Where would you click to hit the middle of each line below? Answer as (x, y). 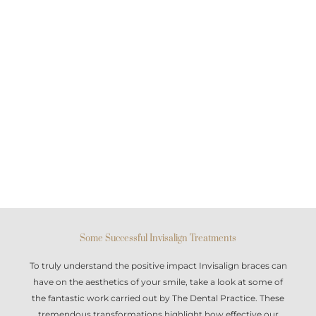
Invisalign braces (234, 266)
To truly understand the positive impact (114, 266)
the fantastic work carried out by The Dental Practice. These (158, 298)
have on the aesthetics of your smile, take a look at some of (158, 282)
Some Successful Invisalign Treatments (158, 238)
